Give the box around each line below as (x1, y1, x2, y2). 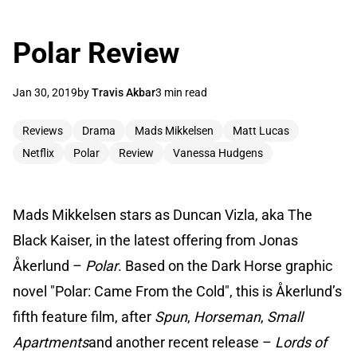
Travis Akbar (92, 86, 155, 100)
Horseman (194, 308, 261, 326)
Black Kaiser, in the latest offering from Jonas (13, 232, 298, 249)
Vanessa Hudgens (173, 147, 263, 160)
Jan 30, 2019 (13, 86, 77, 100)
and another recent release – (88, 334, 275, 351)
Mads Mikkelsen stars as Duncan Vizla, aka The (13, 206, 312, 224)
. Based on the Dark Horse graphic (118, 257, 332, 275)
